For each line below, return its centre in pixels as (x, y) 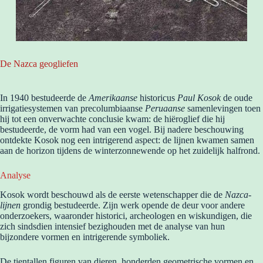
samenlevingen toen (223, 109)
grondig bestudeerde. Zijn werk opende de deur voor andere (133, 205)
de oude (237, 98)
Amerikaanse (113, 98)
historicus (157, 98)
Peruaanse (165, 109)
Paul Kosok (199, 98)
